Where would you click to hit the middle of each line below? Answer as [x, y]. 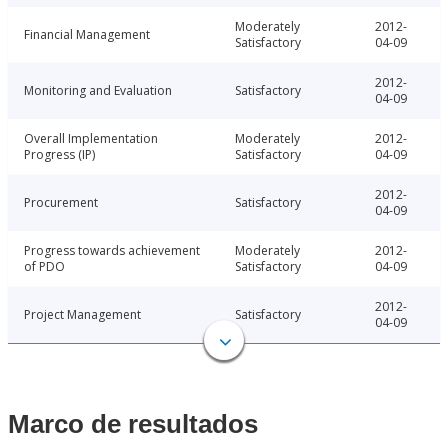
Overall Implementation [91, 139]
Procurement [61, 203]
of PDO [44, 267]
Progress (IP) [59, 155]
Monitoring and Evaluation [98, 91]
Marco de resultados [133, 424]
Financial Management [87, 35]
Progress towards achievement [112, 251]
